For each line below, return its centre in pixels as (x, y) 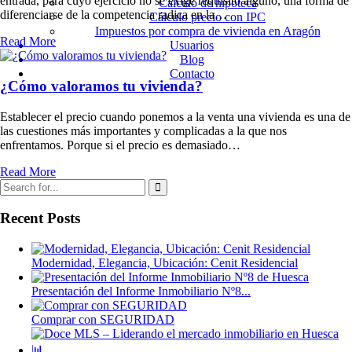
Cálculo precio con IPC (207, 17)
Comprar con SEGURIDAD (103, 320)
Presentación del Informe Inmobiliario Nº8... (141, 291)
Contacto (192, 73)
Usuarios (192, 45)
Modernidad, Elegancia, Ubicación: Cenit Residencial (165, 263)
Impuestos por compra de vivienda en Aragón (207, 31)
